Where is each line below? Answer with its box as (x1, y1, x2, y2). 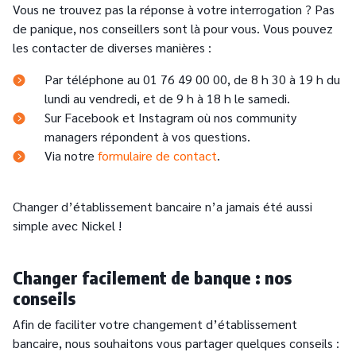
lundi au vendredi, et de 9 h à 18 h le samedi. (44, 90, 290, 107)
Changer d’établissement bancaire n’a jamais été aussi (13, 198, 312, 215)
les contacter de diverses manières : (13, 39, 211, 56)
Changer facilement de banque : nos (13, 266, 292, 289)
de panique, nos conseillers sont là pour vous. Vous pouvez (13, 20, 333, 37)
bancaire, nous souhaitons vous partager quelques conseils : (13, 335, 339, 352)
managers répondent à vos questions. (44, 128, 250, 145)
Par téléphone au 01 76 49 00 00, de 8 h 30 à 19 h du (44, 71, 340, 88)
